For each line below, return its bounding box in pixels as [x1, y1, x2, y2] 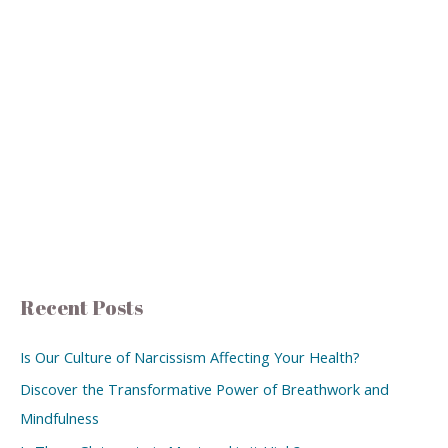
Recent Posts [20, 293, 143, 321]
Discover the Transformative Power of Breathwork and [20, 379, 389, 400]
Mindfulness [20, 408, 99, 429]
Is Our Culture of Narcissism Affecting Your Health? [20, 346, 360, 367]
